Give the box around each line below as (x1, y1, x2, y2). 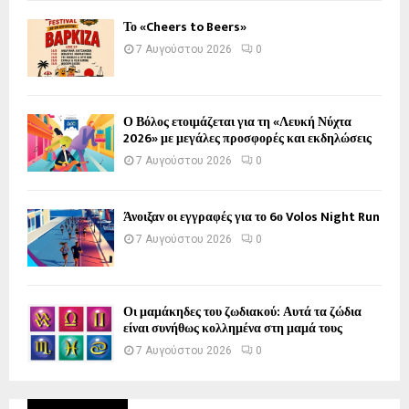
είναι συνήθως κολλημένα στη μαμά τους (123, 318, 342, 340)
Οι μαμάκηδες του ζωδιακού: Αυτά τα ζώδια (123, 301, 362, 323)
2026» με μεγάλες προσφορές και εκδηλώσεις (123, 127, 372, 149)
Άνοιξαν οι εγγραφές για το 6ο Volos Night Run (123, 206, 380, 228)
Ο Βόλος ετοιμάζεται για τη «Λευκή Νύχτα (123, 110, 351, 132)
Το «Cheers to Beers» (123, 16, 246, 37)
